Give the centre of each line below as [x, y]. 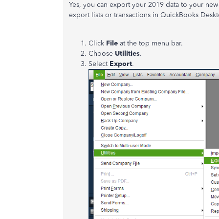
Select [99, 64]
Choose [102, 54]
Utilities [127, 54]
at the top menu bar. [151, 43]
